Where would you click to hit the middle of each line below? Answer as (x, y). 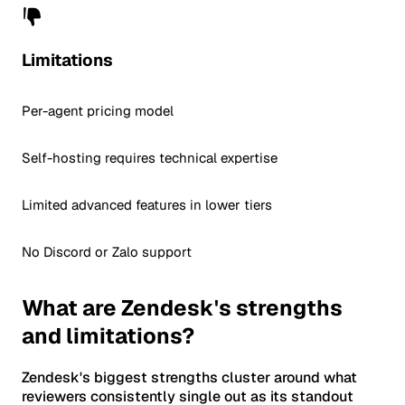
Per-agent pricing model (98, 111)
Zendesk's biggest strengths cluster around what (189, 378)
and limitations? (108, 336)
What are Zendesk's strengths (182, 308)
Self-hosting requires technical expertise (150, 158)
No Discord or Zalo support (107, 252)
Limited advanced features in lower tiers (147, 205)
